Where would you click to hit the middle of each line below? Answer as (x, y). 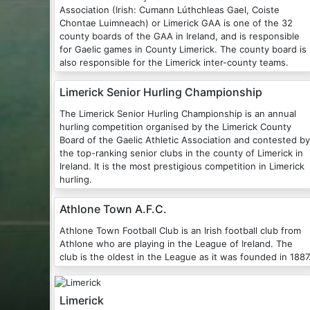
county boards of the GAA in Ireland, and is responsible (180, 36)
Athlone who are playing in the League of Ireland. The (176, 244)
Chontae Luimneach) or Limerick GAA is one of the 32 (176, 23)
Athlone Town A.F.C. (113, 209)
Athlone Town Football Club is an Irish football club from (120, 231)
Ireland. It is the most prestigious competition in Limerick (182, 166)
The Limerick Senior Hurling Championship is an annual (152, 114)
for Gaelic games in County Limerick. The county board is (183, 49)
